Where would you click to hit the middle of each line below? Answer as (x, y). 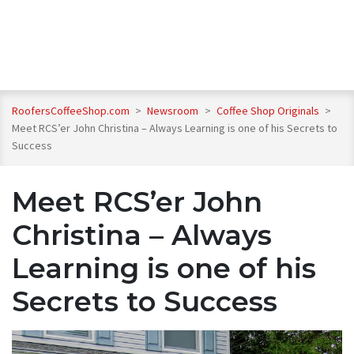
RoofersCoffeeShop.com (71, 111)
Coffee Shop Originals (269, 111)
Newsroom (174, 111)
